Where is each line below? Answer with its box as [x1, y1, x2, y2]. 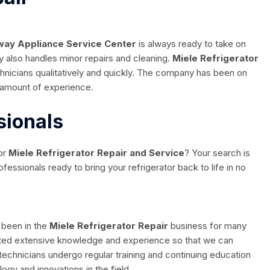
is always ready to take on [136, 38, 246, 50]
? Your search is [184, 147, 250, 159]
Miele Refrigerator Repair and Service [8, 147, 184, 159]
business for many [171, 220, 246, 232]
